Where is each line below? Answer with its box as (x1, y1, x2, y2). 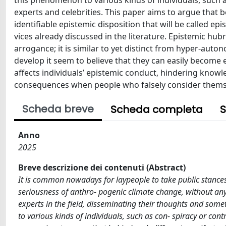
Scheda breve (22, 102, 94, 116)
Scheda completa (110, 102, 203, 117)
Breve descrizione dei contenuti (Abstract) (18, 162, 186, 173)
